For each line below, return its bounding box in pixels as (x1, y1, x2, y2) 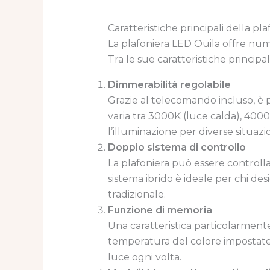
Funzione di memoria (107, 204, 212, 216)
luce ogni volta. (107, 251, 181, 263)
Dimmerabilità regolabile (107, 79, 231, 91)
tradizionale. (107, 189, 166, 201)
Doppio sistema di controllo (107, 142, 246, 154)
